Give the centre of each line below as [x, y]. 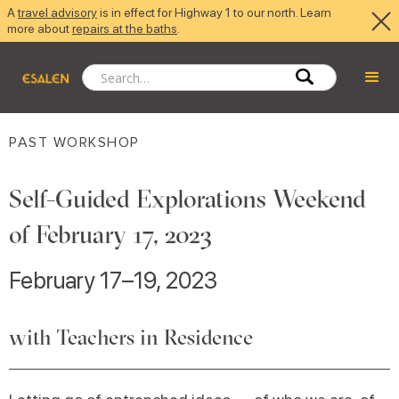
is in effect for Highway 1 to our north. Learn [214, 12]
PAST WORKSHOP [74, 142]
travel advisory [57, 12]
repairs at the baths [125, 28]
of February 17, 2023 [110, 234]
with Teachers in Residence [131, 337]
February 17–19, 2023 [113, 280]
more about [40, 28]
